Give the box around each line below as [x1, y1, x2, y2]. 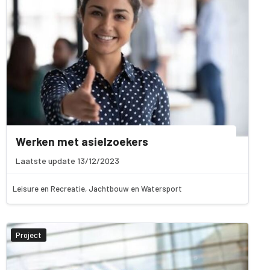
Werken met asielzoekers [16, 134, 148, 149]
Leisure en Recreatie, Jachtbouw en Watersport [13, 184, 182, 194]
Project [16, 230, 42, 240]
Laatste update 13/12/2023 [16, 155, 119, 166]
